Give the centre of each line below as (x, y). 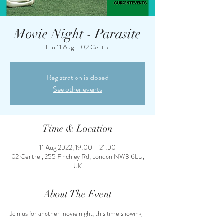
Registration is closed (77, 77)
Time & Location (77, 129)
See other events (77, 89)
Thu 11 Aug (59, 47)
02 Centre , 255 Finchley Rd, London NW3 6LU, (77, 156)
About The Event (77, 194)
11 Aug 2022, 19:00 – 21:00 (77, 147)
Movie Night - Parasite (77, 34)
